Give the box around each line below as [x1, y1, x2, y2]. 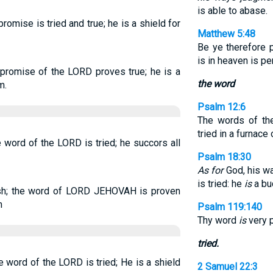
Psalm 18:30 [197, 151, 251, 163]
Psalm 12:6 [197, 101, 246, 113]
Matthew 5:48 [197, 28, 255, 40]
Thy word [197, 214, 239, 226]
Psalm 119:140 [197, 201, 262, 213]
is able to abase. [197, 5, 268, 16]
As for [197, 165, 224, 176]
